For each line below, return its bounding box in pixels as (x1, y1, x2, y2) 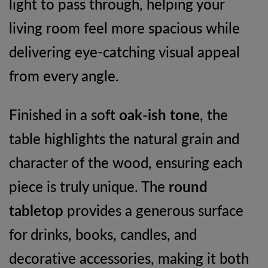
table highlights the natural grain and (9, 127, 239, 148)
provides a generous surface (63, 199, 243, 220)
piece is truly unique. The (9, 175, 169, 196)
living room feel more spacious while (9, 17, 240, 38)
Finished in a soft (9, 103, 119, 124)
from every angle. (9, 65, 119, 86)
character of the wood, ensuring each (9, 151, 242, 172)
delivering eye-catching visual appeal (9, 41, 240, 62)
